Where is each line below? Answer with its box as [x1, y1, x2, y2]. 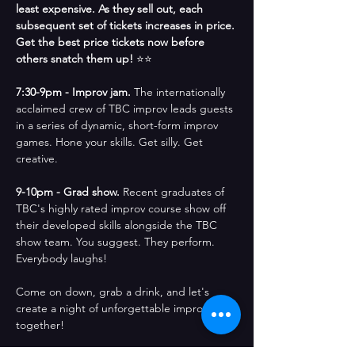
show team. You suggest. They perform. [16, 235, 218, 250]
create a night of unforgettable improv [16, 301, 211, 316]
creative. [16, 151, 58, 166]
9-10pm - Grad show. [16, 185, 123, 200]
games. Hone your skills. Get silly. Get [16, 135, 206, 150]
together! [16, 318, 67, 333]
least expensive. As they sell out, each [16, 2, 206, 17]
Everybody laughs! [16, 251, 107, 266]
